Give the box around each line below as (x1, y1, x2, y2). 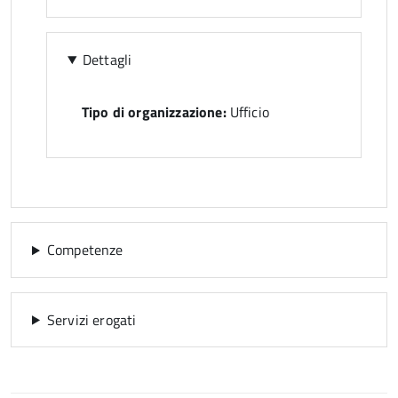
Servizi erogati (46, 308, 137, 330)
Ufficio (226, 101, 269, 123)
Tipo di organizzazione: (82, 101, 227, 123)
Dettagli (82, 48, 132, 70)
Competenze (46, 239, 123, 261)
